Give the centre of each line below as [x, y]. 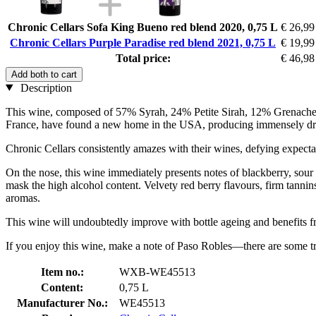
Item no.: [62, 272]
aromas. [23, 197]
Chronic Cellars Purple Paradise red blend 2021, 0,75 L [143, 42]
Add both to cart [44, 74]
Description [44, 87]
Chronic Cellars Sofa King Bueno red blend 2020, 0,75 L [143, 27]
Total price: [143, 58]
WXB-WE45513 [157, 272]
